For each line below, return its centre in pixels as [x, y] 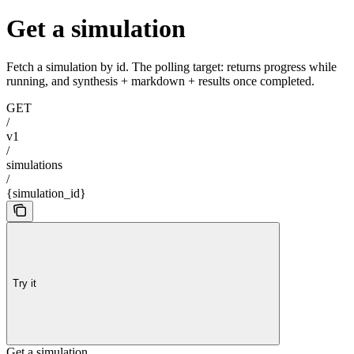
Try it [24, 283]
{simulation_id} [46, 194]
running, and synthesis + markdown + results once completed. [160, 81]
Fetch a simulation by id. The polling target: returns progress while [171, 67]
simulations [34, 165]
